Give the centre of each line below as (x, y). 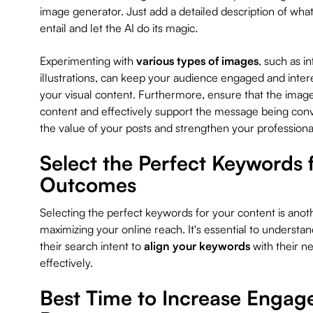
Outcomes (88, 185)
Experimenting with (88, 61)
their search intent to (92, 246)
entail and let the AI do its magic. (118, 28)
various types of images (197, 61)
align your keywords (197, 246)
